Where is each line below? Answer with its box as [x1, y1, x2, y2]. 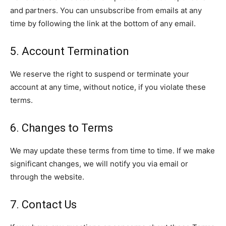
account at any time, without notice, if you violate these [10, 82, 206, 92]
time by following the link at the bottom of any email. [10, 19, 196, 28]
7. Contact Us [10, 198, 77, 211]
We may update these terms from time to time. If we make [10, 146, 215, 155]
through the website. [10, 172, 84, 182]
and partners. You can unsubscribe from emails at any [10, 6, 202, 15]
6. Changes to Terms [10, 122, 113, 134]
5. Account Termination [10, 45, 129, 58]
